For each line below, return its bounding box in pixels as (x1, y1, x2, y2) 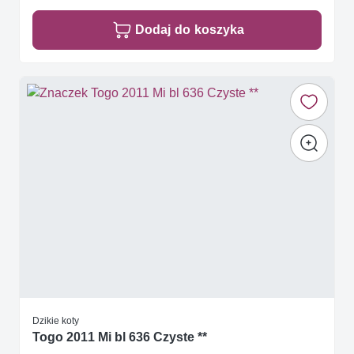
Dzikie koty (32, 314, 79, 326)
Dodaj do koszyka (135, 22, 244, 38)
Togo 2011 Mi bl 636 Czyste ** (32, 330, 207, 345)
